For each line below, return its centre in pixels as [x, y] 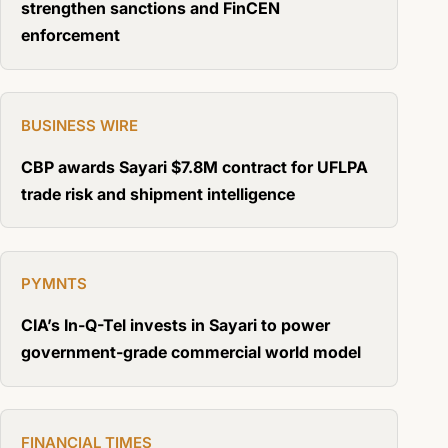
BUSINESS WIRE [79, 125]
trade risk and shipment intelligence [157, 193]
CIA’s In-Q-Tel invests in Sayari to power [175, 325]
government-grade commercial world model [190, 352]
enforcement [70, 35]
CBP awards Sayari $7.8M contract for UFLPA [194, 166]
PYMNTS [53, 284]
